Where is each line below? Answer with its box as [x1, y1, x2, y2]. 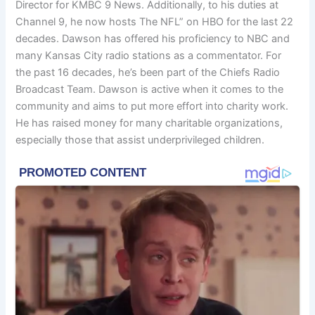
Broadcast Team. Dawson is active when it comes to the [15, 82, 284, 96]
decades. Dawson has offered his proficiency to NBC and [15, 32, 290, 45]
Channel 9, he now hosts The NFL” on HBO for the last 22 [15, 15, 294, 28]
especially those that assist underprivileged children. [15, 133, 265, 146]
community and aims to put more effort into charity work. [15, 99, 289, 112]
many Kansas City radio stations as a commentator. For [15, 49, 282, 62]
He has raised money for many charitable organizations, [15, 116, 283, 129]
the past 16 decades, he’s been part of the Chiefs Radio [15, 65, 281, 79]
